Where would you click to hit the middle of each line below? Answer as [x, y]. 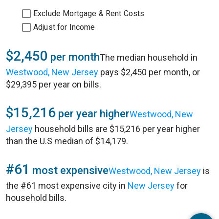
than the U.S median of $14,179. [67, 141]
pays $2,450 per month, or [149, 72]
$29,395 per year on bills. [54, 84]
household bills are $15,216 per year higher [116, 129]
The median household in [149, 57]
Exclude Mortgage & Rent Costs [89, 13]
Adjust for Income [64, 27]
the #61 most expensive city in [67, 186]
